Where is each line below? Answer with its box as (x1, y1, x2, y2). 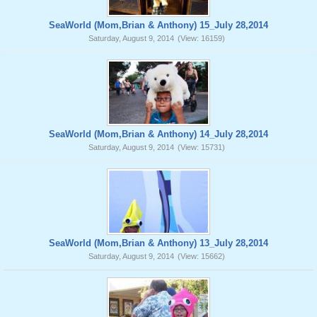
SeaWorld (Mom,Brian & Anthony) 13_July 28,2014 (49, 238, 268, 248)
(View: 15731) (178, 143, 225, 151)
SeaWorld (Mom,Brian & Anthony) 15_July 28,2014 (49, 20, 268, 30)
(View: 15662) (178, 252, 225, 260)
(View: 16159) (178, 34, 225, 42)
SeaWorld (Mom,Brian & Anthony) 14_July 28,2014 (49, 129, 268, 139)
